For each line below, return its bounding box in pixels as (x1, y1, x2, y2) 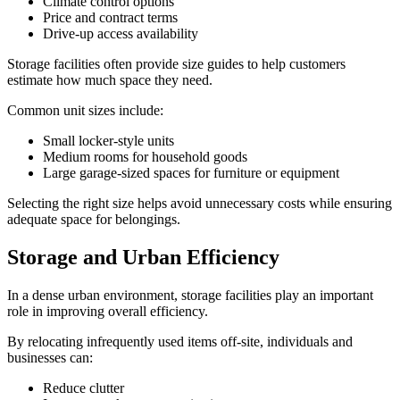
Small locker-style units (43, 133, 174, 149)
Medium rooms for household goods (43, 149, 247, 165)
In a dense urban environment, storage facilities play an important (7, 287, 373, 303)
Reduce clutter (43, 379, 124, 396)
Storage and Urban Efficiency (7, 245, 279, 269)
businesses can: (7, 349, 93, 365)
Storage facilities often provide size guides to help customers (7, 56, 346, 72)
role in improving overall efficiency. (7, 303, 208, 319)
